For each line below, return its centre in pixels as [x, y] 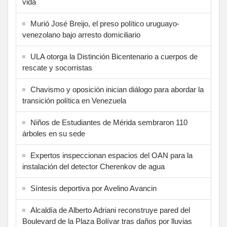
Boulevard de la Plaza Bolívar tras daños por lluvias [107, 221]
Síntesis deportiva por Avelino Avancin [93, 188]
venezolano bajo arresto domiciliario [81, 35]
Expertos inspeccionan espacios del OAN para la [111, 156]
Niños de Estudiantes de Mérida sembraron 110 [109, 123]
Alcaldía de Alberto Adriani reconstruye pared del [110, 210]
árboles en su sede [54, 134]
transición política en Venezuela [74, 101]
